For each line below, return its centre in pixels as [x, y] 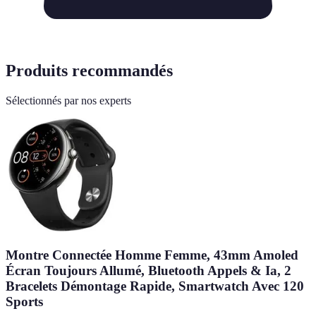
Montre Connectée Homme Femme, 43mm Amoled [152, 255]
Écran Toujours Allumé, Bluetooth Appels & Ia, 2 [148, 270]
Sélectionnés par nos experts [68, 101]
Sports [24, 301]
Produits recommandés [89, 71]
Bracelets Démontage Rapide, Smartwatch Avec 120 [155, 286]
